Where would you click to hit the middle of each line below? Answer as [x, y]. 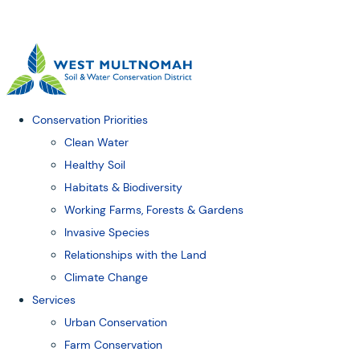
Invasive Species [107, 233]
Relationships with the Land [135, 255]
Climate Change [106, 278]
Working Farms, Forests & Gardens [154, 210]
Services [54, 300]
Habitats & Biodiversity [123, 188]
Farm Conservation [113, 345]
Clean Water [96, 143]
